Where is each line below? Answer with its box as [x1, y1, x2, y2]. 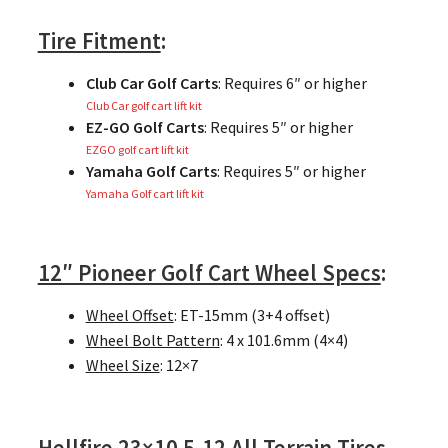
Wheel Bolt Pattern [85, 330, 220, 351]
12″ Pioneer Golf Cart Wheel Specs [37, 259, 381, 288]
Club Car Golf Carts [85, 73, 218, 94]
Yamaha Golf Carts [85, 161, 217, 182]
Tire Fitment [37, 27, 161, 56]
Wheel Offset [85, 305, 174, 326]
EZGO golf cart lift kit [85, 142, 189, 158]
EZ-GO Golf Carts [85, 117, 204, 138]
